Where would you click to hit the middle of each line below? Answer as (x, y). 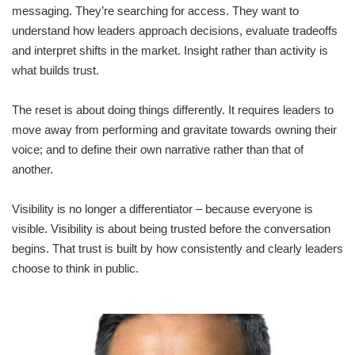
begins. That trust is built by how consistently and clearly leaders (177, 248)
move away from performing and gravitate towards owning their (174, 129)
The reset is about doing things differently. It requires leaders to (173, 109)
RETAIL (29, 321)
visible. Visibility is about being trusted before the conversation (171, 228)
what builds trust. (55, 70)
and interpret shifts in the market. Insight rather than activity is (170, 50)
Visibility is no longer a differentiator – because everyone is (162, 208)
